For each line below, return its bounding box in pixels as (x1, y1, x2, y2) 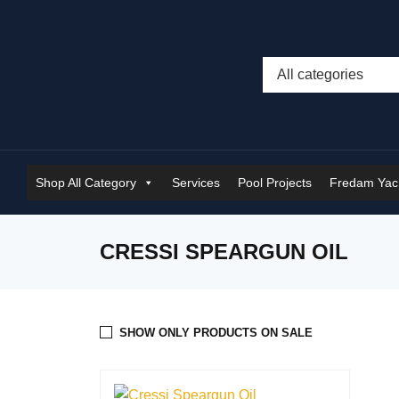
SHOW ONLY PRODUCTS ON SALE (119, 326, 313, 339)
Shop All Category (36, 175, 136, 190)
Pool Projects (238, 175, 312, 190)
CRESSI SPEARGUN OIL (100, 240, 348, 264)
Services (172, 175, 220, 190)
